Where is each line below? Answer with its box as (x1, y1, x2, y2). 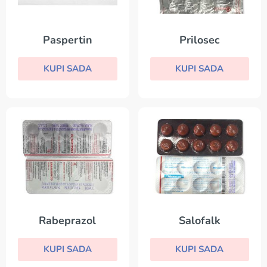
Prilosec (179, 33, 220, 48)
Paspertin (42, 33, 92, 48)
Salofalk (178, 213, 221, 228)
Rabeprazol (39, 213, 97, 228)
